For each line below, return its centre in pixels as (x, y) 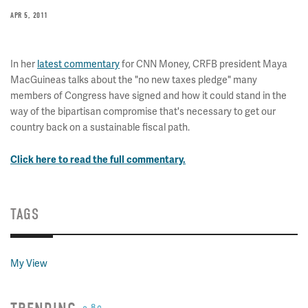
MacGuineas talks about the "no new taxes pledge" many (134, 80)
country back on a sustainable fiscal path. (100, 127)
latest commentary (78, 64)
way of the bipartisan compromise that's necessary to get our (143, 111)
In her (24, 64)
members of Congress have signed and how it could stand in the (148, 96)
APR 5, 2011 (29, 15)
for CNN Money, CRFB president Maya (203, 64)
